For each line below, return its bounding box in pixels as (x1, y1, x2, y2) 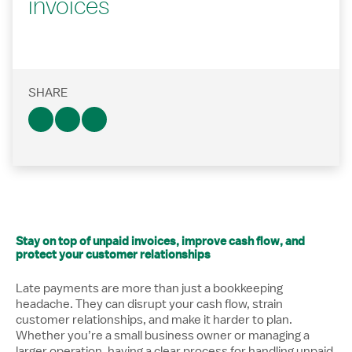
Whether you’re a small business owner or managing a (16, 329, 310, 342)
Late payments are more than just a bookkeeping (16, 282, 283, 295)
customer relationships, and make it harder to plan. (16, 313, 292, 326)
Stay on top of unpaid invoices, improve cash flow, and (16, 233, 305, 249)
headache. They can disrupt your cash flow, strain (16, 298, 283, 310)
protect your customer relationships (16, 247, 211, 262)
